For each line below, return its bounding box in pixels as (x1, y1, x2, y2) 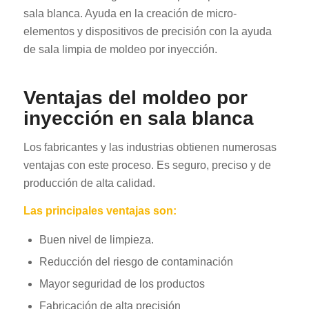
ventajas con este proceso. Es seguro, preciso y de (23, 159, 271, 171)
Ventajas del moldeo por (23, 87, 248, 109)
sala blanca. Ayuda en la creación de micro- (23, 8, 237, 20)
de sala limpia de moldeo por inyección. (23, 43, 217, 56)
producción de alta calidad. (23, 177, 155, 189)
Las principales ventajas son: (23, 204, 177, 217)
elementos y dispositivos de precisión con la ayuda (23, 26, 272, 38)
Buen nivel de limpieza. (39, 234, 154, 246)
